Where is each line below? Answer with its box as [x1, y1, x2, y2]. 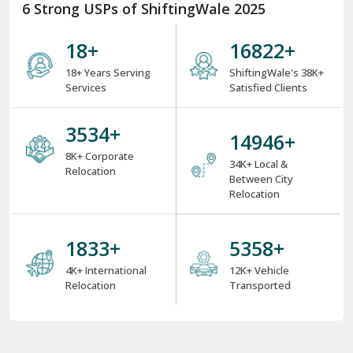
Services [65, 80, 106, 95]
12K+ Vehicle [229, 263, 290, 278]
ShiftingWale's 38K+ [229, 65, 325, 80]
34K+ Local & [229, 157, 288, 172]
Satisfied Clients [229, 80, 308, 95]
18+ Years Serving [65, 65, 150, 80]
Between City [229, 172, 294, 187]
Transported [229, 278, 292, 293]
